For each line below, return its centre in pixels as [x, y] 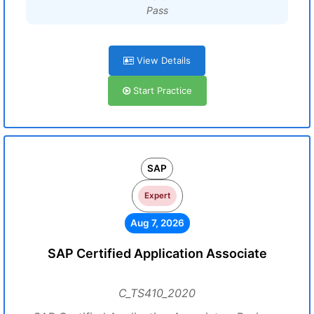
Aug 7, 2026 [157, 223]
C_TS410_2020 [157, 293]
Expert [157, 196]
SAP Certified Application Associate [157, 253]
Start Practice [161, 90]
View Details [162, 60]
